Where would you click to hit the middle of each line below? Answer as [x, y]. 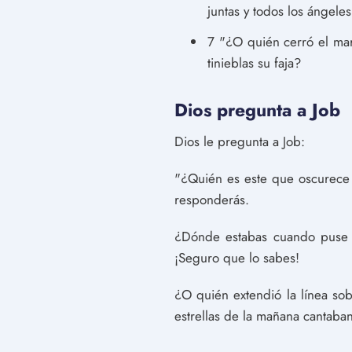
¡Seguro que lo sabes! [237, 258]
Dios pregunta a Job [257, 110]
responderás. [212, 200]
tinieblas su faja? [254, 63]
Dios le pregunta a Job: [240, 141]
